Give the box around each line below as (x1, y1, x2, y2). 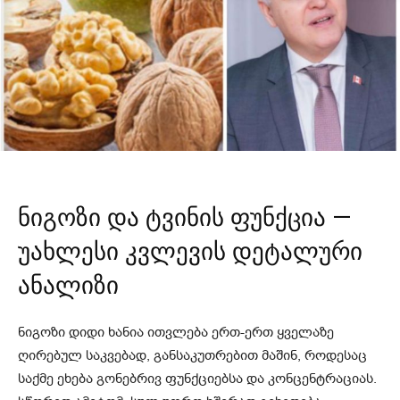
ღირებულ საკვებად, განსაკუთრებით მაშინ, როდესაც (18, 346, 367, 364)
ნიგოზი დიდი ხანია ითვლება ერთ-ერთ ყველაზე (18, 322, 334, 341)
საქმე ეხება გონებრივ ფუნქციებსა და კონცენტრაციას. (18, 369, 377, 387)
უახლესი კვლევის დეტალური (18, 237, 362, 266)
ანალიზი (18, 271, 119, 300)
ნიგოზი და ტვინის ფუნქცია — (18, 203, 352, 232)
